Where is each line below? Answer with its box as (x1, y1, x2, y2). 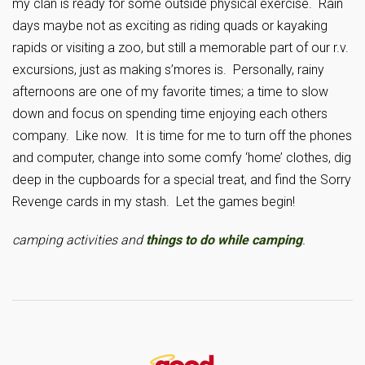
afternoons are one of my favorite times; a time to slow (12, 84, 328, 99)
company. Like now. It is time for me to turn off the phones (12, 128, 352, 143)
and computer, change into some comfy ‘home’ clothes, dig (12, 150, 351, 165)
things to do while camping (146, 232, 302, 248)
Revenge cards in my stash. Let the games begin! (12, 194, 295, 209)
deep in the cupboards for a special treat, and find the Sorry (12, 172, 351, 187)
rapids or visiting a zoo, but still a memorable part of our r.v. (12, 40, 349, 55)
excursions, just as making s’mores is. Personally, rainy (12, 62, 324, 77)
